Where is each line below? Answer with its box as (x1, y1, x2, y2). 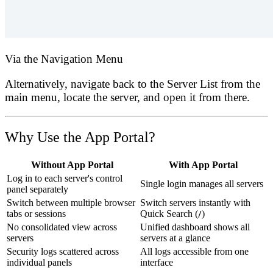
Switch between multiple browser (7, 197, 135, 208)
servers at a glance (140, 233, 210, 244)
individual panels (7, 257, 72, 268)
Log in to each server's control (7, 173, 122, 184)
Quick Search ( (140, 208, 198, 219)
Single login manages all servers (140, 179, 263, 190)
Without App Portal (31, 160, 113, 171)
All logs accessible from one (140, 246, 249, 257)
